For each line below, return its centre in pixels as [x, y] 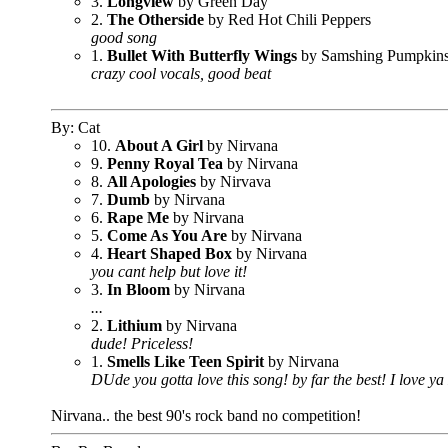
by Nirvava [233, 181]
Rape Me [140, 217]
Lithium [134, 325]
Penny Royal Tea [165, 163]
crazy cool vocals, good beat [181, 73]
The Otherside [155, 19]
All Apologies [151, 181]
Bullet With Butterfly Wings [202, 55]
